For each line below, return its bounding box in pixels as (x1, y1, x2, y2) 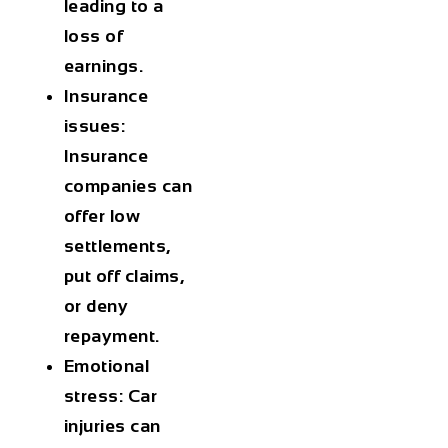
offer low (63, 206, 141, 227)
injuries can (63, 416, 161, 437)
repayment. (63, 326, 165, 347)
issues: (63, 116, 126, 137)
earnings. (63, 56, 148, 77)
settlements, (63, 236, 171, 257)
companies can (63, 176, 193, 197)
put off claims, (63, 266, 185, 287)
